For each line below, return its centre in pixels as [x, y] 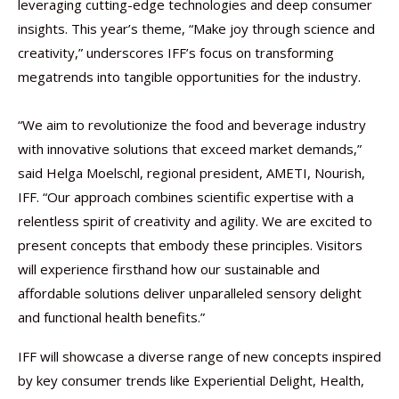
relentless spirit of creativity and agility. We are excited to [195, 221]
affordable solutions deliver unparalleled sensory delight [190, 293]
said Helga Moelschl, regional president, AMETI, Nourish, [191, 173]
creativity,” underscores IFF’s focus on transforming [176, 53]
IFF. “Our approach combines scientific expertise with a [186, 197]
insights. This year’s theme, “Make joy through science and [196, 28]
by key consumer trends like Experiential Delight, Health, [191, 380]
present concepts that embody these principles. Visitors [190, 245]
